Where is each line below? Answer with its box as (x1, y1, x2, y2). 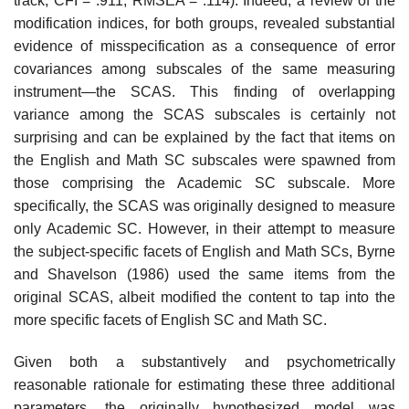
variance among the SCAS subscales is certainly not (14, 107, 395, 123)
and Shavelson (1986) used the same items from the (14, 267, 395, 283)
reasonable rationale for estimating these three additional (14, 377, 395, 393)
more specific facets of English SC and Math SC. (14, 312, 327, 329)
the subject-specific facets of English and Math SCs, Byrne (14, 244, 395, 260)
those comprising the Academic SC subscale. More (14, 175, 395, 192)
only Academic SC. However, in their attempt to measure (14, 221, 395, 237)
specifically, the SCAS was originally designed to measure (14, 198, 395, 215)
